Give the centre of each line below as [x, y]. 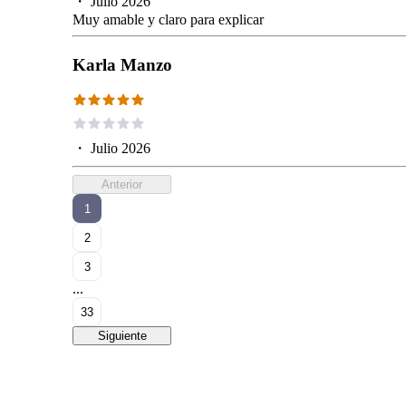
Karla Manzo [122, 65]
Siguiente [122, 336]
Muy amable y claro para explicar [168, 20]
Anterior [122, 185]
